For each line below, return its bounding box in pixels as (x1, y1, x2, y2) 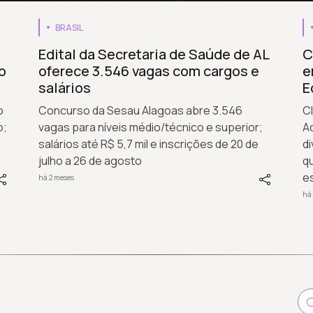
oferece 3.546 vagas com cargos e (38, 61, 260, 80)
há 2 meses (38, 173, 75, 183)
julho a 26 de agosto (38, 152, 143, 168)
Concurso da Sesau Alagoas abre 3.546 (38, 102, 243, 118)
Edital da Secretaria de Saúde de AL (38, 44, 270, 64)
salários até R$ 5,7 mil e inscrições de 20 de (38, 136, 259, 152)
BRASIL (55, 21, 84, 34)
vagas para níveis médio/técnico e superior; (38, 119, 263, 135)
